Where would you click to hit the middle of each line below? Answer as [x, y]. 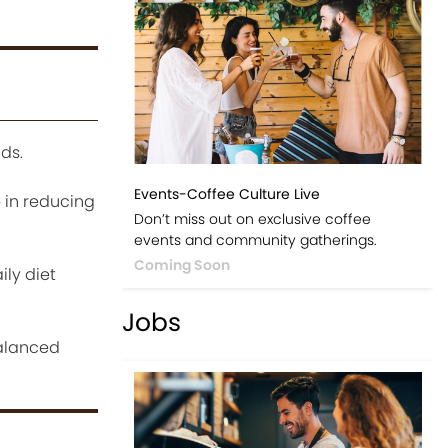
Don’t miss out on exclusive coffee [252, 219]
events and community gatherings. [255, 240]
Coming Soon [181, 265]
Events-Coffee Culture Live [226, 194]
